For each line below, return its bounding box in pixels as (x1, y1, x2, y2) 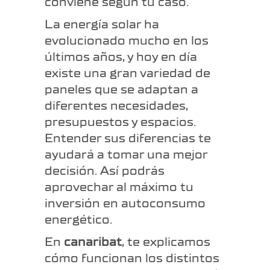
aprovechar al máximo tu (45, 180, 193, 193)
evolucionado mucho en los (45, 34, 209, 47)
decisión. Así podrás (45, 164, 165, 177)
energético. (45, 213, 112, 226)
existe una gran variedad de (45, 66, 210, 80)
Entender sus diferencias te (45, 131, 211, 145)
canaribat (64, 235, 122, 248)
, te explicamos (122, 235, 210, 248)
